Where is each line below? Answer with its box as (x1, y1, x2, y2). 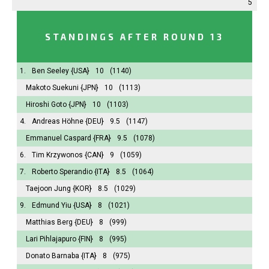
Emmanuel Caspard (26, 133, 91, 142)
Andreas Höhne (32, 116, 83, 125)
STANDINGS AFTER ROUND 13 (45, 31, 224, 42)
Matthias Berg (26, 217, 73, 226)
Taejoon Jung (26, 184, 71, 193)
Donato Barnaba (26, 251, 79, 260)
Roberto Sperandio (32, 167, 92, 176)
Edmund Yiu (32, 201, 71, 210)
